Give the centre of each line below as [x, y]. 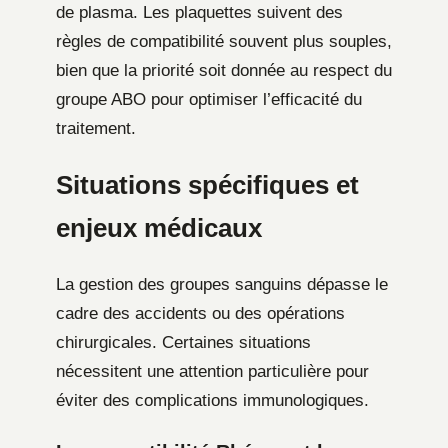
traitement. [96, 129]
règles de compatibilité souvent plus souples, [224, 42]
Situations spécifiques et [207, 185]
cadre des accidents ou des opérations [200, 314]
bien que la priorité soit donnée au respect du [224, 71]
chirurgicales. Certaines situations [183, 343]
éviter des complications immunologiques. [212, 401]
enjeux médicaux [159, 228]
